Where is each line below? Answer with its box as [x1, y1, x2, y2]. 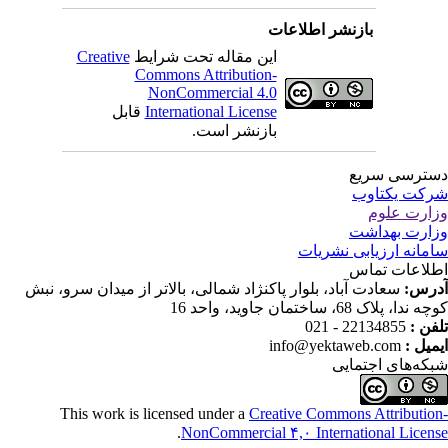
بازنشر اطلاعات [277, 21, 383, 38]
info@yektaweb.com [279, 337, 411, 354]
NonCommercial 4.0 [157, 84, 287, 101]
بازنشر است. [201, 122, 287, 139]
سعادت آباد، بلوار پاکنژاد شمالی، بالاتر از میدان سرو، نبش [35, 280, 410, 297]
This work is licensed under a [70, 405, 259, 422]
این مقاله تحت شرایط [139, 48, 287, 65]
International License [154, 103, 287, 120]
